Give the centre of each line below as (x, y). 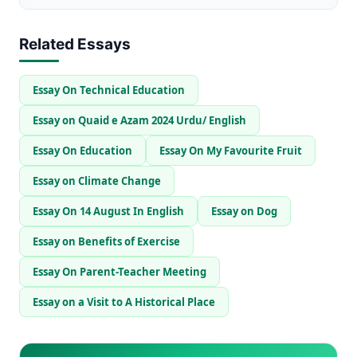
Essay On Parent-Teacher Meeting (120, 271)
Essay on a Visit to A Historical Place (124, 302)
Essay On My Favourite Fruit (231, 150)
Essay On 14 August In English (108, 211)
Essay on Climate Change (97, 180)
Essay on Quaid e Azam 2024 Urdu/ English (139, 120)
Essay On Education (82, 150)
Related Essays (75, 44)
